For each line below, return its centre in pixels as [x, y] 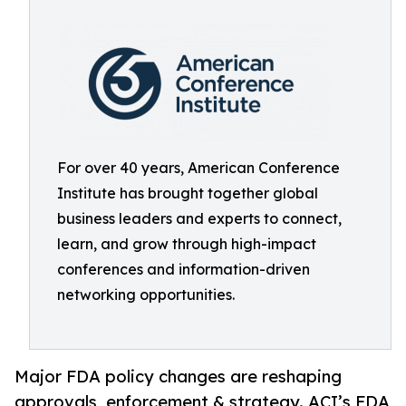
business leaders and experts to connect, [199, 218]
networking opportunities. [146, 295]
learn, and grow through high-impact [187, 244]
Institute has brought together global [188, 193]
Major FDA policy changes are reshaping [178, 377]
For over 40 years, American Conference [198, 168]
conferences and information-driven [184, 269]
